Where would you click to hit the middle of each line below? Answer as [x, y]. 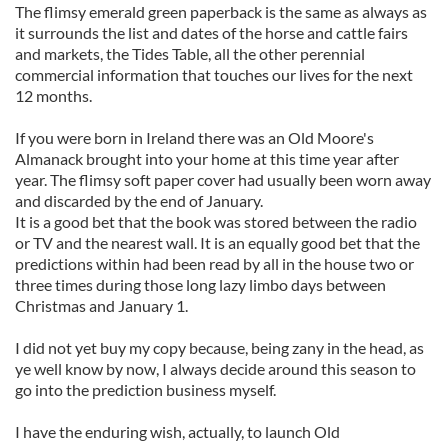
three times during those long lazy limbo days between [200, 284]
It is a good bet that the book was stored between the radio [216, 221]
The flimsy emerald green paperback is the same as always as [221, 11]
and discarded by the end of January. [139, 200]
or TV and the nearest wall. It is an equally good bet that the [217, 242]
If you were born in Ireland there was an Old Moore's [194, 137]
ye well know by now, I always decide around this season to [215, 368]
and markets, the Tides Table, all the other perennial [190, 53]
